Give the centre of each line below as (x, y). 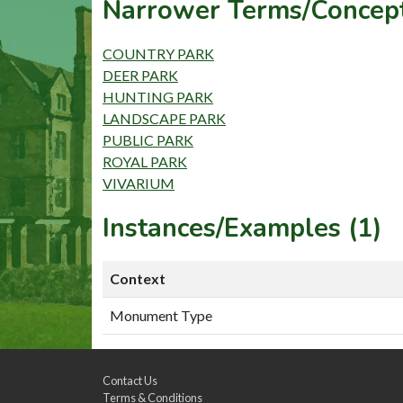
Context (138, 278)
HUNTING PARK (158, 96)
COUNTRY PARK (158, 53)
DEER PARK (140, 75)
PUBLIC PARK (148, 139)
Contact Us (130, 381)
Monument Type (161, 315)
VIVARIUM (139, 183)
